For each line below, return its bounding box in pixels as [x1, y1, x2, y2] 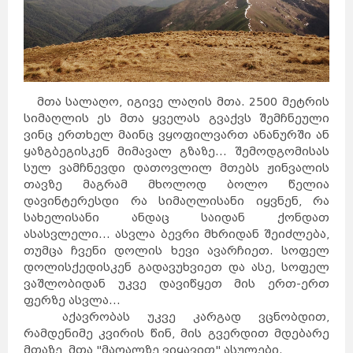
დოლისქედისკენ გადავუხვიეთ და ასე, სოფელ [24, 260, 329, 274]
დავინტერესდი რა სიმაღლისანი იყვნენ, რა [24, 194, 329, 208]
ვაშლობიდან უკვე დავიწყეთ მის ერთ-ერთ [24, 277, 329, 291]
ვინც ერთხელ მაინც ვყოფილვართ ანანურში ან [24, 128, 329, 142]
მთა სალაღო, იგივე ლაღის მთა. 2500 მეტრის [24, 95, 329, 109]
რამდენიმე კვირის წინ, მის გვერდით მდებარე [24, 326, 329, 340]
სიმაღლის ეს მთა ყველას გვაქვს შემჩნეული [24, 111, 329, 125]
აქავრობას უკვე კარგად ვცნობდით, [24, 310, 329, 324]
